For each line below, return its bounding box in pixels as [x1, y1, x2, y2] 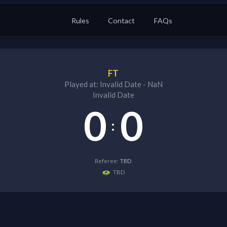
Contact [108, 16, 135, 25]
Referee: [95, 157, 120, 164]
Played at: [64, 80, 100, 89]
